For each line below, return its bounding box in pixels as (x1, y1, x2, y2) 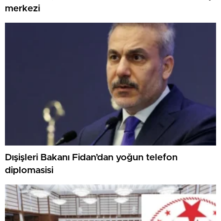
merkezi (5, 4, 40, 14)
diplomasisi (5, 166, 53, 176)
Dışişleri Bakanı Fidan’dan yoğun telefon (5, 153, 178, 163)
